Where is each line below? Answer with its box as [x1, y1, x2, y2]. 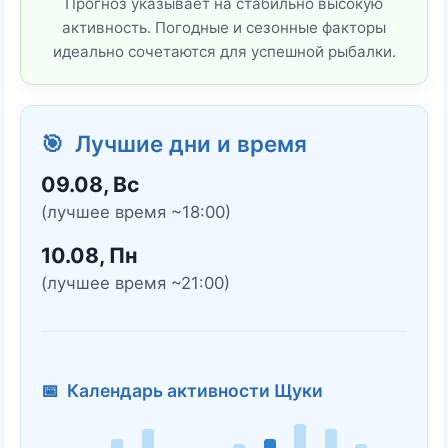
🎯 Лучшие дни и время [41, 129, 307, 157]
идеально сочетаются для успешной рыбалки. [52, 41, 396, 61]
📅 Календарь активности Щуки [41, 379, 323, 401]
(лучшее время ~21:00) [41, 272, 230, 293]
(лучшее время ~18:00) [41, 201, 231, 222]
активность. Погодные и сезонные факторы [62, 17, 386, 37]
